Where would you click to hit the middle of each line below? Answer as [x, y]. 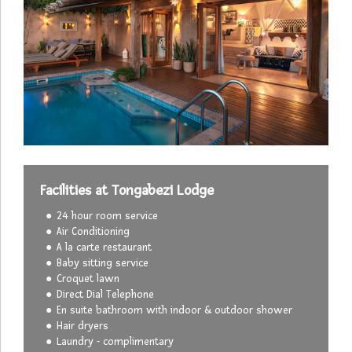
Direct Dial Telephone [105, 294]
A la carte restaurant [104, 247]
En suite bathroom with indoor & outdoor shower [174, 310]
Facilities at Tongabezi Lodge [127, 190]
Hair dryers [82, 325]
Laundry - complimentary [115, 341]
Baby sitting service [103, 262]
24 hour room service [107, 215]
